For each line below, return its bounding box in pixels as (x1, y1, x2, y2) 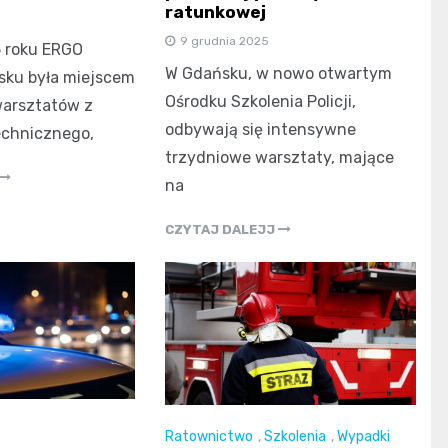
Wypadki (337, 427, 391, 445)
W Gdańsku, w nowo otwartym (165, 64, 393, 84)
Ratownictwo (165, 427, 254, 445)
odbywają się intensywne (165, 120, 357, 140)
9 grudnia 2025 (180, 34, 270, 49)
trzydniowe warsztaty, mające (165, 148, 395, 168)
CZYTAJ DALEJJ (165, 222, 279, 238)
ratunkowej (165, 2, 267, 23)
